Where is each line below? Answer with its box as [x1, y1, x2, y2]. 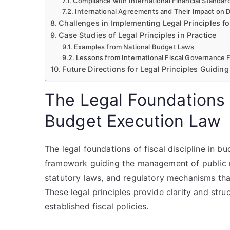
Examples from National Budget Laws [74, 43, 195, 51]
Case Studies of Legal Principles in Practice [59, 31, 217, 40]
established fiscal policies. [45, 201, 149, 212]
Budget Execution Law [45, 111, 221, 131]
